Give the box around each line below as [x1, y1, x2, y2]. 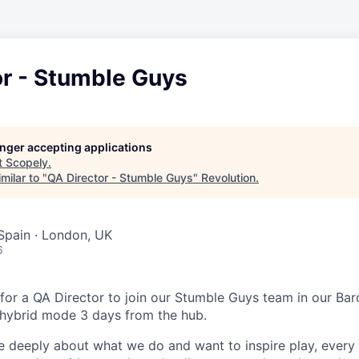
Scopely [6, 155, 48, 169]
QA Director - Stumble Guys [47, 171, 193, 184]
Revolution [201, 171, 256, 184]
